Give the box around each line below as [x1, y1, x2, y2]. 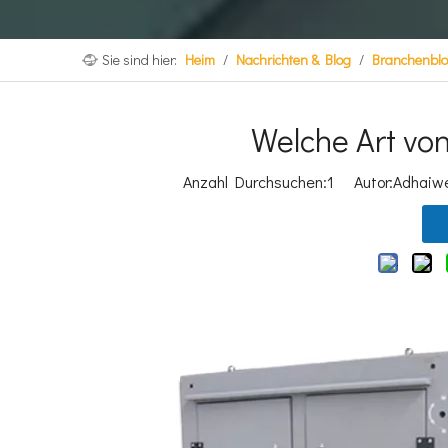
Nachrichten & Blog [236, 50, 351, 69]
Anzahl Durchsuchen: [183, 171, 327, 192]
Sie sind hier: [102, 50, 177, 69]
